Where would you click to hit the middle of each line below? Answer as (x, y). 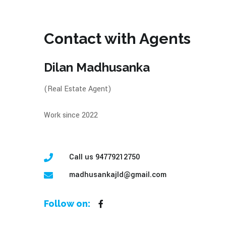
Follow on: (67, 204)
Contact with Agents (117, 39)
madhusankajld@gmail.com (118, 175)
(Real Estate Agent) (78, 89)
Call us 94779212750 (104, 157)
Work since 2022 (71, 115)
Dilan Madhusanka (97, 67)
